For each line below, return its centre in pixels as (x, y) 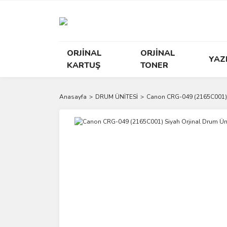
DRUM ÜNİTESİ (117, 97)
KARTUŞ (84, 65)
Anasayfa (73, 97)
